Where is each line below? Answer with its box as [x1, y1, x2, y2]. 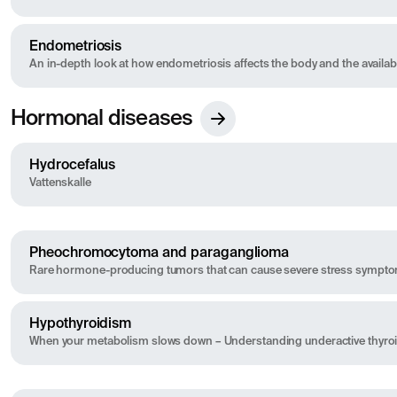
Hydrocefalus [29, 159, 116, 174]
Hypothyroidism [29, 317, 132, 332]
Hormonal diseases [11, 108, 193, 130]
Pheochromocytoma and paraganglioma [29, 246, 290, 261]
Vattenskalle [29, 177, 91, 190]
